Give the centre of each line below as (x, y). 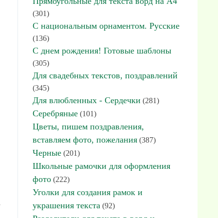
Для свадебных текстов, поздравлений (105, 75)
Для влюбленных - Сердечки (87, 100)
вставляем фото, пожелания (85, 140)
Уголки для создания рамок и (88, 192)
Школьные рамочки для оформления (101, 166)
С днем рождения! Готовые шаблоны (102, 51)
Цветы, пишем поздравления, (88, 127)
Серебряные (55, 113)
